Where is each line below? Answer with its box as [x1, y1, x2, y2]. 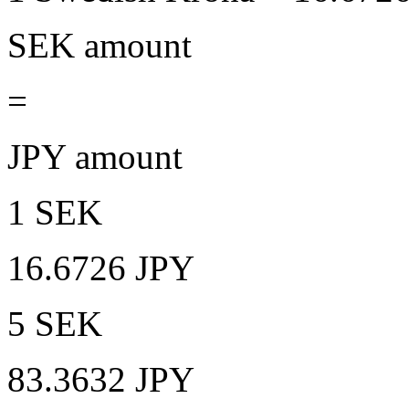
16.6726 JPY [7, 247, 194, 288]
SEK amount [7, 25, 192, 65]
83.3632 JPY [7, 359, 194, 399]
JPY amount [7, 136, 183, 176]
